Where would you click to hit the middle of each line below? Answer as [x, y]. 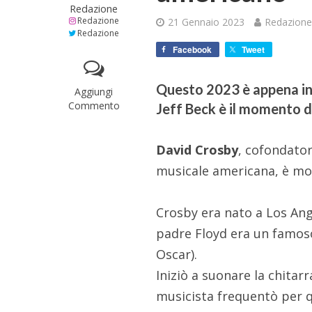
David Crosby [197, 150]
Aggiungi [94, 92]
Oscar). [177, 255]
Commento [94, 106]
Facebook [193, 50]
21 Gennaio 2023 [206, 22]
